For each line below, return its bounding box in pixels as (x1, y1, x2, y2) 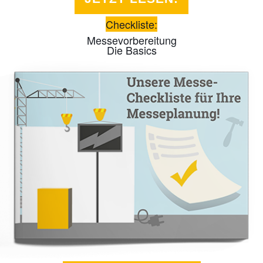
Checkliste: (106, 16, 157, 32)
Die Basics (106, 42, 157, 58)
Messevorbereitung (86, 32, 177, 48)
